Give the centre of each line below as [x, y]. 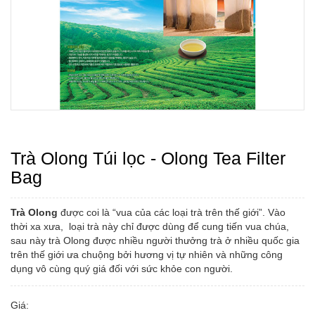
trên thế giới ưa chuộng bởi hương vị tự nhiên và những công [147, 255]
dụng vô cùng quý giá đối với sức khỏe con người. [122, 269]
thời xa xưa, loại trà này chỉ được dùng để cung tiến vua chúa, [150, 226]
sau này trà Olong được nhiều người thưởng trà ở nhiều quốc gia [155, 240]
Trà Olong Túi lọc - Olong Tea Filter [148, 158]
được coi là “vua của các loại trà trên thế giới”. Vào [172, 212]
